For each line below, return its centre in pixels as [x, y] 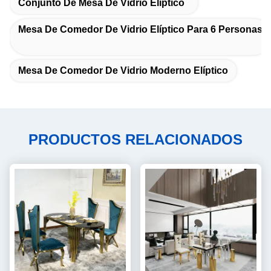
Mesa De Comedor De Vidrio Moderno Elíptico [123, 70]
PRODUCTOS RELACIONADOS [135, 139]
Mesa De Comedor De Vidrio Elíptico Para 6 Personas [140, 29]
